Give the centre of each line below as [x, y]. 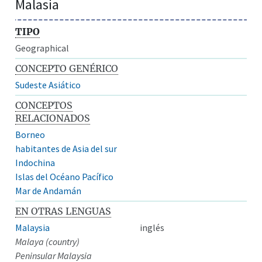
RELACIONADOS [53, 118]
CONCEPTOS [44, 105]
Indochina [35, 162]
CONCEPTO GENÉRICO [67, 68]
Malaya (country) [48, 241]
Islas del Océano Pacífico [65, 176]
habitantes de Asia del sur [66, 148]
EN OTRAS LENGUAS [63, 211]
